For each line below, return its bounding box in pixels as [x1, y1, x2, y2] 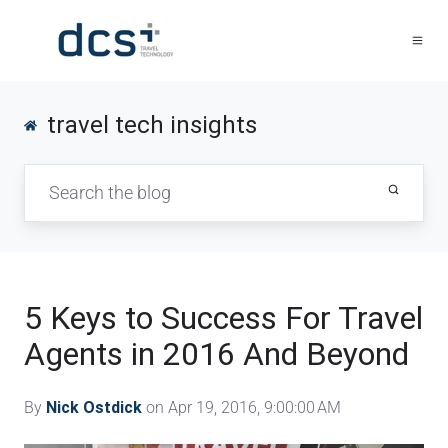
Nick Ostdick [46, 397, 142, 417]
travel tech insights [47, 111, 258, 140]
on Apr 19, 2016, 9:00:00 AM [142, 397, 341, 417]
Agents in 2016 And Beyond [24, 334, 409, 373]
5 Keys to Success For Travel [24, 298, 423, 337]
